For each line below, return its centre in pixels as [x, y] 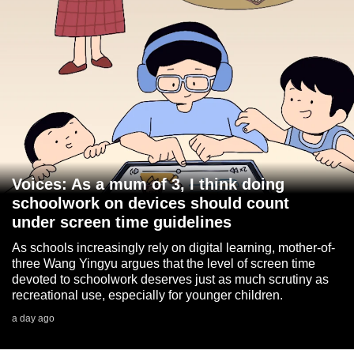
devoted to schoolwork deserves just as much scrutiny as [170, 280]
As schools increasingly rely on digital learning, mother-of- [173, 248]
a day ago [33, 319]
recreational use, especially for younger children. [147, 296]
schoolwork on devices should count [151, 203]
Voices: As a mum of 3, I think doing [148, 185]
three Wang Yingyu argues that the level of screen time [164, 264]
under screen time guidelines [122, 222]
